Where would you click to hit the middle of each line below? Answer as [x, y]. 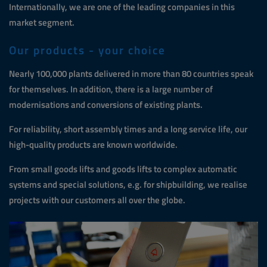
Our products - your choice [87, 50]
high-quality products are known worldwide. [93, 145]
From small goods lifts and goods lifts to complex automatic [123, 169]
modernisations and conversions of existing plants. [106, 105]
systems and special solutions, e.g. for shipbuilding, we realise [128, 185]
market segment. [42, 22]
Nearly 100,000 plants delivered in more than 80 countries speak [131, 74]
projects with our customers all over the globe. [97, 200]
